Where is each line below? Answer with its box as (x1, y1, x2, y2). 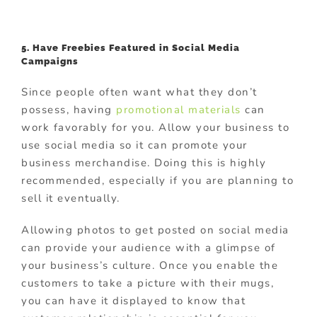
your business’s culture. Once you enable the (21, 258, 278, 272)
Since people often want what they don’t (21, 84, 258, 99)
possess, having (21, 102, 116, 117)
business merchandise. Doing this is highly (21, 155, 266, 170)
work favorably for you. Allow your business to (21, 120, 289, 134)
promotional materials (116, 102, 241, 117)
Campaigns (21, 55, 79, 67)
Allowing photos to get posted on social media (21, 222, 289, 237)
